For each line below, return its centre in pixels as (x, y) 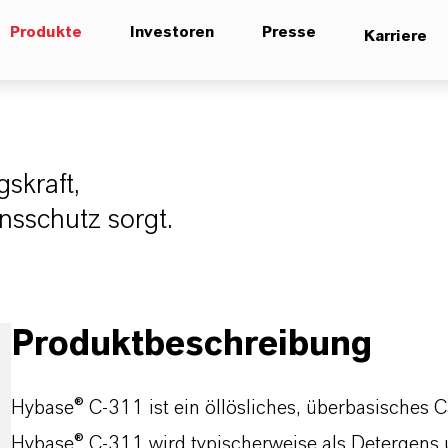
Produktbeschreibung (191, 344)
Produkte (46, 32)
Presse (289, 32)
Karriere (395, 36)
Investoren (172, 32)
